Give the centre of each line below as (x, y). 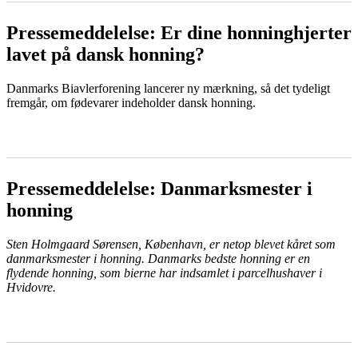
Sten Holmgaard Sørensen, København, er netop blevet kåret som (171, 245)
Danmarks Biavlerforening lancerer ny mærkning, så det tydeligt (168, 89)
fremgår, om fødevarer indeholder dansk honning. (131, 103)
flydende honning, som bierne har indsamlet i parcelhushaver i (164, 273)
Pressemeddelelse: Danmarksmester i (159, 189)
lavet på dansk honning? (105, 55)
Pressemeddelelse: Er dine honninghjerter (179, 33)
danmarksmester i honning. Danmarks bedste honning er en (158, 259)
